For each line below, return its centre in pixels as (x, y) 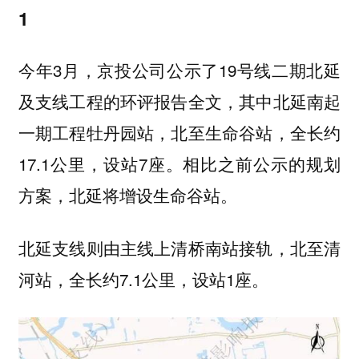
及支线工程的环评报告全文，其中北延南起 (179, 101)
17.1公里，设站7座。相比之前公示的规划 (179, 163)
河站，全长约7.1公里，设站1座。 (143, 279)
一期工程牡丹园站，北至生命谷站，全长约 (179, 132)
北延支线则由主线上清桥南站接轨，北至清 (179, 248)
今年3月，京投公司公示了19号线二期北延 (179, 69)
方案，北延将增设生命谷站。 (127, 194)
